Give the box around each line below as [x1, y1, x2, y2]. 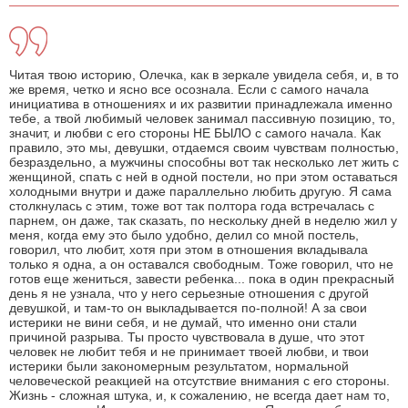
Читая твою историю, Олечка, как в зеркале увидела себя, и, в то [9, 67, 399, 83]
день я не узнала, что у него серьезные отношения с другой [9, 286, 369, 301]
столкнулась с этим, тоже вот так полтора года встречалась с [9, 199, 374, 214]
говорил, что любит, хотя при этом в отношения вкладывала [9, 242, 368, 258]
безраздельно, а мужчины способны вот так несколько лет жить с [9, 155, 399, 170]
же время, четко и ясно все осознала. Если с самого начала [9, 82, 369, 97]
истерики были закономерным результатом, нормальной [9, 359, 349, 374]
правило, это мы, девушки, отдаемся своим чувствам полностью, [9, 140, 399, 156]
